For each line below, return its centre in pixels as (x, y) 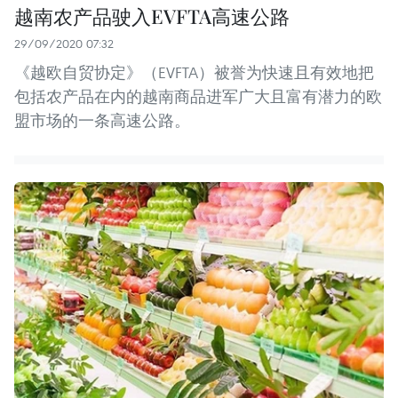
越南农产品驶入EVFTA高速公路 (152, 16)
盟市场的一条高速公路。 (102, 121)
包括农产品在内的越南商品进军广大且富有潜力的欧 (198, 97)
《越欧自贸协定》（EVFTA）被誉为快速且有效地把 (194, 73)
